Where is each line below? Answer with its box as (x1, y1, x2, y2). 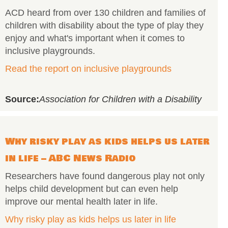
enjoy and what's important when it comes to (5, 33, 185, 43)
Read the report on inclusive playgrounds (5, 64, 172, 74)
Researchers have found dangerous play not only (5, 171, 205, 181)
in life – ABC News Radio (5, 151, 136, 165)
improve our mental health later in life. (5, 196, 158, 207)
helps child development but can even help (5, 184, 178, 194)
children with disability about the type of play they (5, 20, 204, 31)
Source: (5, 94, 39, 104)
